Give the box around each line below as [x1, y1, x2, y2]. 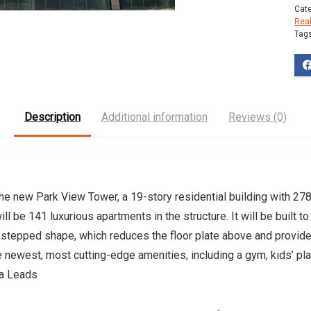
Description [24, 110, 81, 124]
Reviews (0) [228, 110, 287, 124]
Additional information [101, 110, 208, 124]
